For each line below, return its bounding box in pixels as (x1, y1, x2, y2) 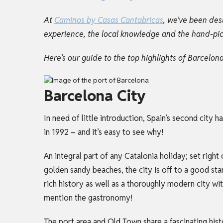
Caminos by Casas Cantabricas (54, 14, 163, 25)
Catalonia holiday (124, 151, 186, 162)
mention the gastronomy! (44, 193, 132, 204)
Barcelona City (44, 86, 145, 106)
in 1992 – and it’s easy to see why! (44, 127, 163, 138)
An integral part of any (44, 151, 124, 162)
